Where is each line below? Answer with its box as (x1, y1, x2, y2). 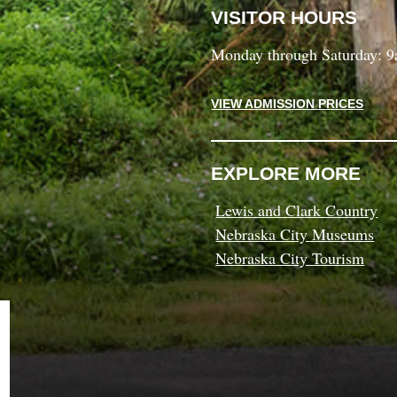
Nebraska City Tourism (215, 246, 365, 269)
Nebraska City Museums (215, 222, 375, 245)
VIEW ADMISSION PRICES (211, 97, 364, 112)
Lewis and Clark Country (215, 198, 378, 221)
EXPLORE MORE (211, 162, 362, 183)
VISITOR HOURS (211, 7, 358, 28)
